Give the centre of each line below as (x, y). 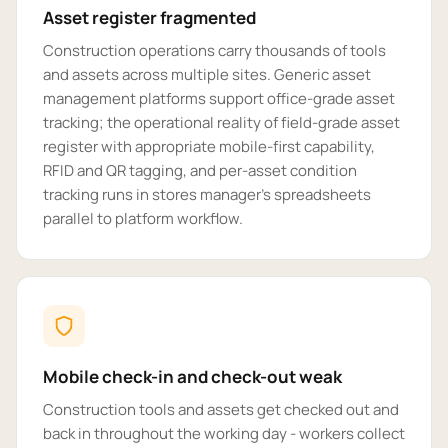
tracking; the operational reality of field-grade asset (221, 122)
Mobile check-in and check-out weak (192, 376)
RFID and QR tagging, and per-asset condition (200, 170)
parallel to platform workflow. (143, 218)
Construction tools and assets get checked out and (221, 409)
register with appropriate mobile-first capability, (209, 146)
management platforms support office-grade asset (219, 98)
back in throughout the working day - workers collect (224, 433)
